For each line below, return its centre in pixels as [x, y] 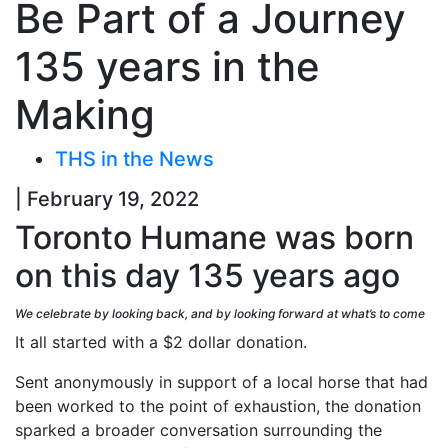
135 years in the [167, 66]
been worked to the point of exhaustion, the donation [218, 405]
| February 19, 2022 [107, 198]
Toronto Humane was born [214, 237]
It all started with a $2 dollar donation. [161, 341]
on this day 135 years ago [207, 275]
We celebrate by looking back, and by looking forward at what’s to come [221, 313]
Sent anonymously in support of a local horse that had [221, 381]
